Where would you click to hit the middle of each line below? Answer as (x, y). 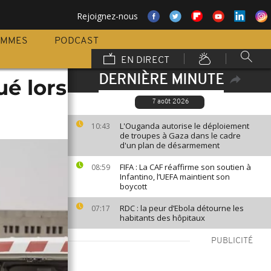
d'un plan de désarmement (170, 145)
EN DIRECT (144, 60)
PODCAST (77, 41)
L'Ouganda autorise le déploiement (184, 126)
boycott (133, 186)
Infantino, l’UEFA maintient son (175, 177)
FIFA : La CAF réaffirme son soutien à (185, 167)
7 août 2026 (170, 102)
